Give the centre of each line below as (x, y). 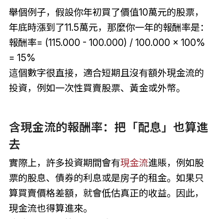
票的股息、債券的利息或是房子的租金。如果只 (106, 178)
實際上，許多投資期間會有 (64, 163)
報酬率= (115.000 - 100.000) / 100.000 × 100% (107, 42)
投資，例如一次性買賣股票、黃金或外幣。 (97, 88)
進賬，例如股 (176, 163)
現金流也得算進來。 (50, 208)
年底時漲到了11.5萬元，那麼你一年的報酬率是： (109, 27)
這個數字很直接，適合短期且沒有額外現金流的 (106, 73)
